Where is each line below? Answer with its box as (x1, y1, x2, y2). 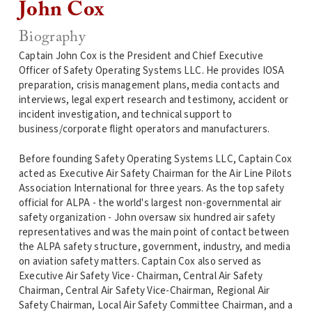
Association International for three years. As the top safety (18, 181, 285, 196)
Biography (18, 29, 86, 46)
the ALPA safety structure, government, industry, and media (18, 240, 290, 255)
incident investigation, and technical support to (18, 107, 233, 122)
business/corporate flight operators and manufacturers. (18, 121, 270, 136)
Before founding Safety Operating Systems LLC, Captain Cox (18, 152, 292, 167)
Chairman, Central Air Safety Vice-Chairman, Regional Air (18, 283, 270, 299)
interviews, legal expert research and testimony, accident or (18, 92, 289, 107)
